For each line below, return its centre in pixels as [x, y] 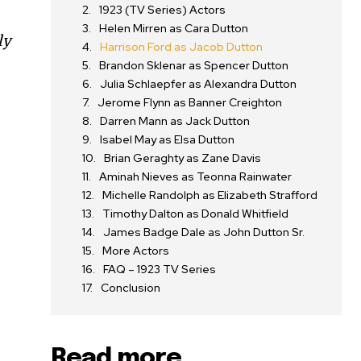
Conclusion [131, 288]
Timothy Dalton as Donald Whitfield [196, 214]
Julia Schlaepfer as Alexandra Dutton [199, 84]
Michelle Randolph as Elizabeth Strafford [210, 195]
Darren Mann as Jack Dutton [175, 121]
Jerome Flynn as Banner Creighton [190, 102]
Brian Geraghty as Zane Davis [183, 158]
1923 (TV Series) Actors [163, 10]
